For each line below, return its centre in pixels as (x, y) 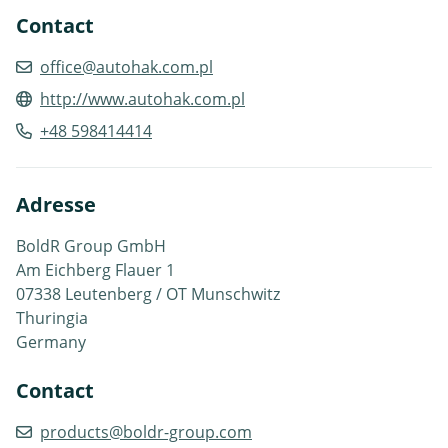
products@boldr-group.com (146, 431)
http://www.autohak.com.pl (142, 98)
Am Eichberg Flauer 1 (95, 269)
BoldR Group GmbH (91, 245)
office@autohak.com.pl (126, 66)
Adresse (56, 204)
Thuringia (52, 317)
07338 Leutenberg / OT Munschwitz (148, 293)
